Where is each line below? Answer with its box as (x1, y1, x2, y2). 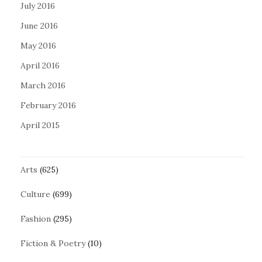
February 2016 (20, 100, 76, 111)
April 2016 (20, 60, 60, 71)
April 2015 (20, 120, 60, 131)
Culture (20, 189, 50, 200)
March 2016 (20, 80, 65, 91)
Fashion (20, 213, 51, 225)
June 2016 (20, 20, 58, 32)
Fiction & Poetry (20, 238, 85, 249)
